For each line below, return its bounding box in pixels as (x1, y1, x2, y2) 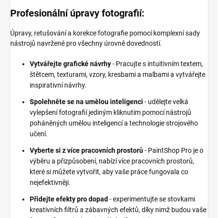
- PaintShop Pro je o (145, 146, 203, 155)
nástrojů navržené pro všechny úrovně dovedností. (10, 39, 162, 48)
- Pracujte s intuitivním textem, (112, 60, 203, 68)
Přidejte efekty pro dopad (30, 195, 108, 203)
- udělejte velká (145, 98, 188, 106)
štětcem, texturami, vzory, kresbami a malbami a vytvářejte (30, 71, 205, 79)
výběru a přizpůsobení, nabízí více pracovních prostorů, (30, 157, 194, 165)
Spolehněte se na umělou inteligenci (30, 98, 143, 106)
